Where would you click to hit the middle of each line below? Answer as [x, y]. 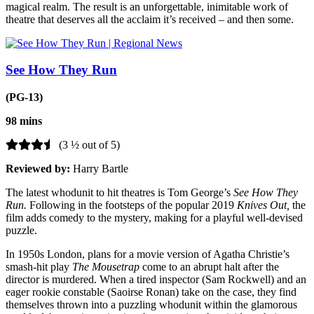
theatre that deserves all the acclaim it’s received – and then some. [150, 19]
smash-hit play [39, 267]
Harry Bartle [101, 169]
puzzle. [21, 231]
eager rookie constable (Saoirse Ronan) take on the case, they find [151, 292]
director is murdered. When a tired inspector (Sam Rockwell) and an [156, 280]
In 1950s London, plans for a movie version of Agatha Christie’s [148, 254]
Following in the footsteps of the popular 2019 [133, 205]
